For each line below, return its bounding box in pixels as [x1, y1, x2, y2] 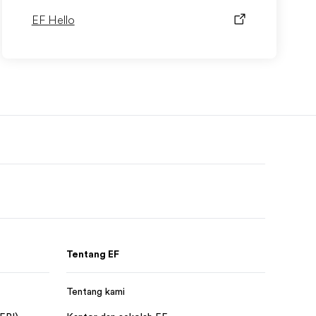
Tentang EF [66, 248, 119, 260]
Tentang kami [66, 286, 125, 297]
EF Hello [31, 14, 75, 27]
